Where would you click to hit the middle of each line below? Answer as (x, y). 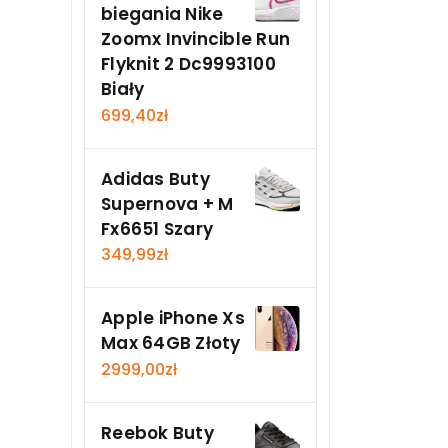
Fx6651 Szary (157, 228)
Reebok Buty (157, 432)
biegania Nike (162, 14)
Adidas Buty (155, 178)
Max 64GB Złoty (171, 343)
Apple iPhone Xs (173, 318)
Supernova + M (167, 203)
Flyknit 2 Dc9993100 (188, 64)
